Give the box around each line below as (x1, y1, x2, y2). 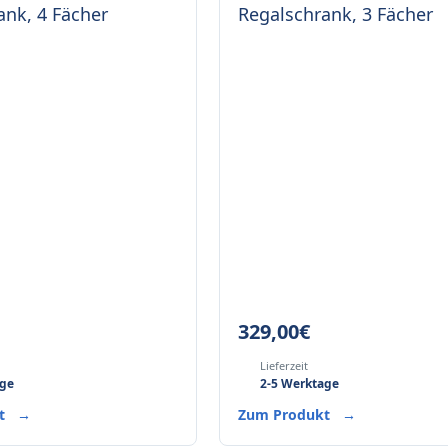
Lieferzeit (260, 358, 309, 373)
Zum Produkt (238, 405, 335, 424)
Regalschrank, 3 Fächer (238, 2, 434, 26)
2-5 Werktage (260, 375, 340, 392)
